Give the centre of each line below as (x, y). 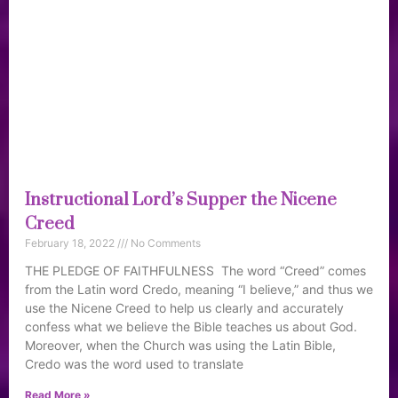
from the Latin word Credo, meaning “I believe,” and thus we (199, 289)
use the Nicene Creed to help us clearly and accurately (184, 308)
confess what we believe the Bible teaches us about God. (191, 326)
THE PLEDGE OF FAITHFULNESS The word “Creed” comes (195, 271)
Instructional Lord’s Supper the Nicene (181, 200)
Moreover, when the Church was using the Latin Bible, (180, 345)
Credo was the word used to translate (134, 364)
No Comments (164, 243)
